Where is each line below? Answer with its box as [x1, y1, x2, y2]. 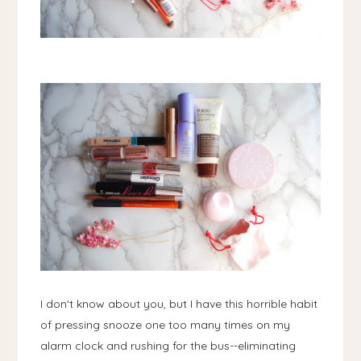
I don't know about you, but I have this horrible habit [40, 296, 318, 311]
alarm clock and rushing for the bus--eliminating [40, 338, 297, 353]
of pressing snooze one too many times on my [40, 317, 291, 332]
